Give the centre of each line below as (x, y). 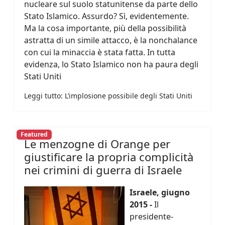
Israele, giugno (160, 192)
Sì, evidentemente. (154, 16)
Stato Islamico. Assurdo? (72, 16)
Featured (34, 135)
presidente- (151, 216)
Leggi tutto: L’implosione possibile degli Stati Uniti (108, 96)
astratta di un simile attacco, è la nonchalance (111, 40)
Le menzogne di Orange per (97, 144)
